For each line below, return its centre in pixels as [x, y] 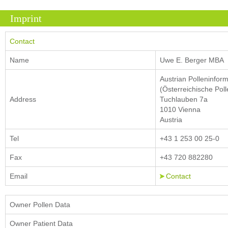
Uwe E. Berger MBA [192, 60]
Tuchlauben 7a [184, 99]
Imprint [26, 18]
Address [23, 99]
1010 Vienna [180, 109]
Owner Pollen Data [40, 205]
